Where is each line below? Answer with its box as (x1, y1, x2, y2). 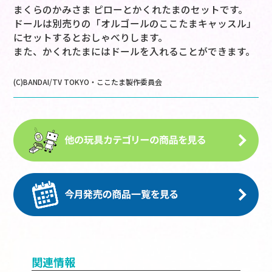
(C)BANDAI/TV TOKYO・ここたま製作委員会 (13, 76, 163, 87)
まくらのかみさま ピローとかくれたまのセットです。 (13, 2, 248, 17)
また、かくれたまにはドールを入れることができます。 (13, 44, 256, 59)
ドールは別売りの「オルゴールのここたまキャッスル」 (13, 16, 257, 31)
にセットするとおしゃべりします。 (13, 30, 168, 45)
